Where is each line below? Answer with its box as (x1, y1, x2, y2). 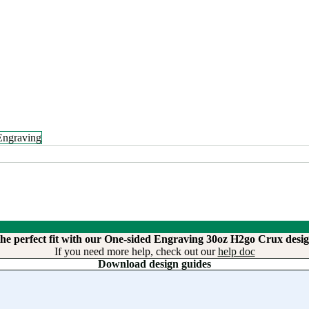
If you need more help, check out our (54, 246, 218, 258)
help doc (217, 246, 255, 258)
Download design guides (98, 258, 211, 270)
